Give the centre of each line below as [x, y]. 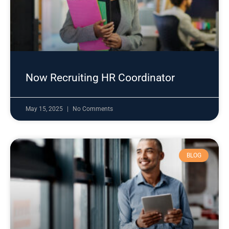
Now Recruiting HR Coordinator [100, 78]
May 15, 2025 [45, 109]
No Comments [93, 109]
